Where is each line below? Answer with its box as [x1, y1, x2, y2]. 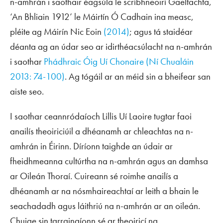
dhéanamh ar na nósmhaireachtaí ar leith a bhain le [10, 185, 199, 197]
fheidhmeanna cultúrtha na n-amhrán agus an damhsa [10, 155, 208, 167]
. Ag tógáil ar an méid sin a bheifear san [65, 70, 211, 83]
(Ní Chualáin [146, 55, 194, 68]
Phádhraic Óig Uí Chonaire [44, 55, 144, 68]
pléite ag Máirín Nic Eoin [10, 25, 104, 38]
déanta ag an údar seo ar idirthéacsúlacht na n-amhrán [10, 40, 212, 53]
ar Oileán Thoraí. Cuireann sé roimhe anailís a [10, 170, 178, 182]
